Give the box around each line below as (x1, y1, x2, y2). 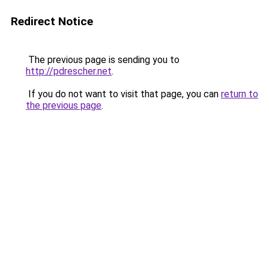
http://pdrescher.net (26, 65, 112, 77)
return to (221, 88, 258, 100)
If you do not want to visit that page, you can (26, 88, 221, 100)
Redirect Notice (11, 14, 93, 28)
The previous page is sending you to (26, 54, 180, 65)
